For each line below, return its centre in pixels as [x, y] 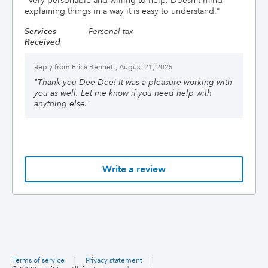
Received [42, 42]
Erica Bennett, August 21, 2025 [121, 67]
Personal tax [111, 31]
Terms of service [38, 261]
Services [40, 31]
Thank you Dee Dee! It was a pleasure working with [135, 82]
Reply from [52, 67]
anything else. [61, 103]
